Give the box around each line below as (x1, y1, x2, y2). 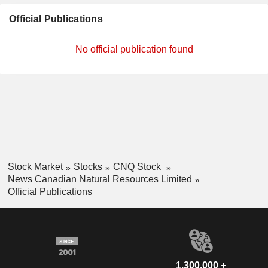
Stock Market (7, 162, 63, 172)
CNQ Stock (112, 162, 163, 172)
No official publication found (75, 44, 193, 54)
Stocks (73, 162, 102, 172)
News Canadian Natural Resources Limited (7, 173, 192, 184)
